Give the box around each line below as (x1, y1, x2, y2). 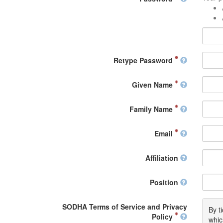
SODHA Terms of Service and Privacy (62, 201, 187, 212)
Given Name (131, 79, 175, 90)
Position (149, 177, 180, 187)
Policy (151, 211, 175, 222)
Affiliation (145, 152, 180, 163)
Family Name (129, 104, 175, 114)
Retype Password (113, 55, 175, 65)
